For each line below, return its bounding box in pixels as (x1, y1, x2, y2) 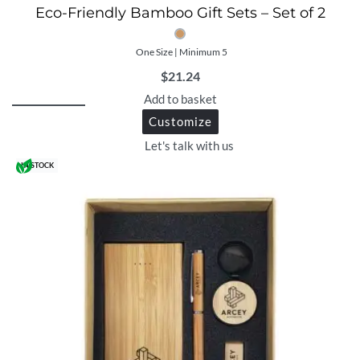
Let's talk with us (144, 138, 234, 153)
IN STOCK (20, 161, 54, 170)
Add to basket (143, 92, 217, 107)
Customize (148, 114, 212, 129)
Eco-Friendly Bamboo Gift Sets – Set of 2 (35, 4, 325, 22)
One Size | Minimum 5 (136, 46, 228, 59)
